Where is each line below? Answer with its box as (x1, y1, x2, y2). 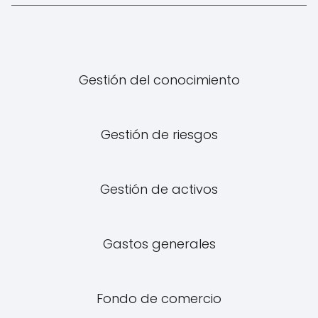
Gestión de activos (100, 180, 218, 198)
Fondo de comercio (97, 290, 221, 307)
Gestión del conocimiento (78, 71, 240, 89)
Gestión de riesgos (100, 126, 218, 143)
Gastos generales (102, 235, 216, 253)
